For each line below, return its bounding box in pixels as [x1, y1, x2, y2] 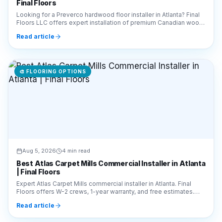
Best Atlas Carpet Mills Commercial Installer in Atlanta [16, 123, 206, 131]
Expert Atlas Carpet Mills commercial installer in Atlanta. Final [16, 144, 191, 151]
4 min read [62, 111, 90, 118]
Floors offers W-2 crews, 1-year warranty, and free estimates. [16, 152, 194, 159]
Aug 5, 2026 [22, 111, 56, 118]
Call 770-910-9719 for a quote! [16, 160, 107, 167]
